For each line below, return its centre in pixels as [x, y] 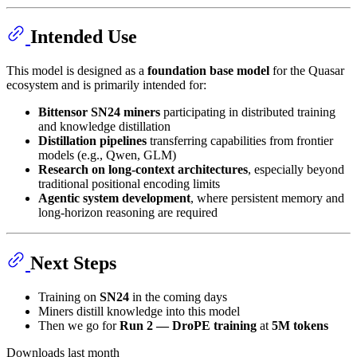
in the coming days [178, 297]
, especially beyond [296, 170]
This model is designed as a [77, 71]
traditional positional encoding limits [129, 184]
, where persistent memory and [267, 198]
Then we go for [79, 326]
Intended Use [84, 37]
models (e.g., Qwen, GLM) [107, 155]
